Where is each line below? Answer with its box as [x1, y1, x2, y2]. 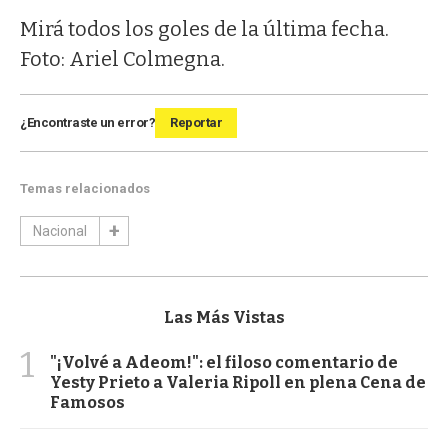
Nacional [33, 222, 87, 239]
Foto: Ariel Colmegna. [20, 46, 225, 71]
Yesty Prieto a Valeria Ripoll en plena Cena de [50, 372, 426, 392]
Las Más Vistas [163, 307, 285, 327]
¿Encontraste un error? [20, 114, 155, 130]
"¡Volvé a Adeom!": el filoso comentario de [50, 352, 398, 372]
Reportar [170, 114, 222, 130]
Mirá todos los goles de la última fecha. [20, 16, 389, 41]
